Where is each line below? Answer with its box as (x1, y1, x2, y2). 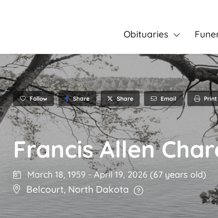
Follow (30, 94, 47, 102)
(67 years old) (150, 169, 206, 181)
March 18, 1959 (25, 169, 86, 181)
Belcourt (26, 183, 64, 196)
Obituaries (123, 28, 168, 40)
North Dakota (68, 183, 129, 196)
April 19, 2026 (94, 169, 150, 181)
